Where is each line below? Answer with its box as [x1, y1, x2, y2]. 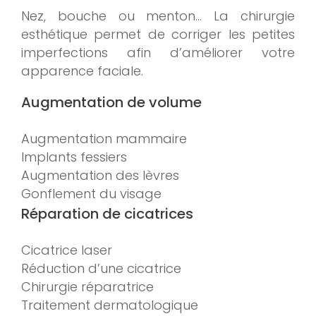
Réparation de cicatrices [21, 204, 193, 224]
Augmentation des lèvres [21, 166, 179, 185]
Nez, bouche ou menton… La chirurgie [21, 7, 295, 25]
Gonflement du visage [21, 185, 162, 203]
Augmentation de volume [21, 92, 202, 113]
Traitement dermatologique [21, 296, 198, 315]
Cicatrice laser [21, 241, 112, 260]
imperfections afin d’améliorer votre [21, 44, 295, 62]
